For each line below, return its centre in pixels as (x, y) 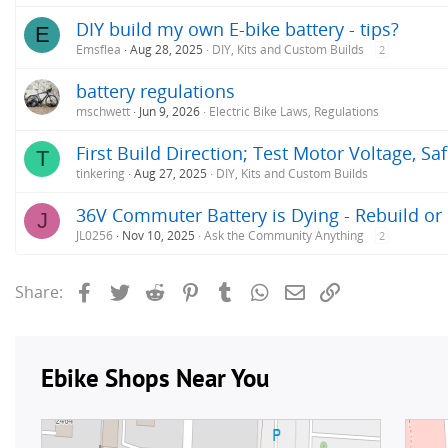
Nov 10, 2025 (158, 236)
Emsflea (98, 50)
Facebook (132, 290)
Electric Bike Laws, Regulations (294, 112)
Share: (39, 292)
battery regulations (155, 91)
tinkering (100, 174)
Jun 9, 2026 (169, 112)
